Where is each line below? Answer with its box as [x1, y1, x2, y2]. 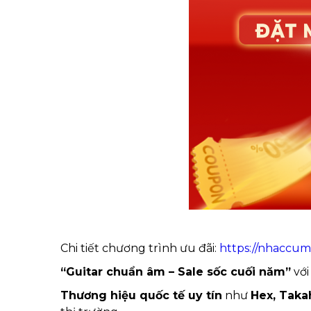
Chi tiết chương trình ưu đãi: [60, 242, 219, 255]
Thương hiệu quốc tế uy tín [60, 289, 222, 302]
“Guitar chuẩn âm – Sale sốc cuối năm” [60, 265, 291, 278]
